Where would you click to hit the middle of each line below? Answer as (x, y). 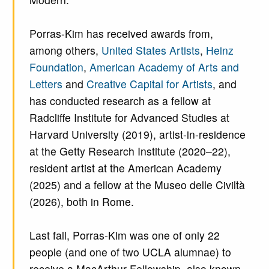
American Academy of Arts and (164, 67)
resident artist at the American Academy (125, 168)
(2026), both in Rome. (81, 201)
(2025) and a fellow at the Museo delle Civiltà (137, 184)
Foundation (56, 67)
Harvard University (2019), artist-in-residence (137, 134)
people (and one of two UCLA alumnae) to (130, 252)
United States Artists (150, 50)
